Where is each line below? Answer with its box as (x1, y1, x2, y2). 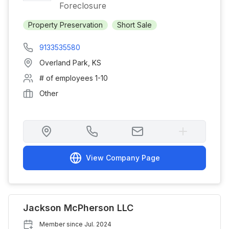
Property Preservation (28, 20, 103, 29)
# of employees (39, 74, 95, 82)
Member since (39, 220, 84, 228)
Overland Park (39, 58, 88, 67)
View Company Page (85, 153, 160, 162)
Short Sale (117, 20, 152, 29)
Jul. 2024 (84, 220, 111, 228)
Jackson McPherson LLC (23, 202, 133, 213)
